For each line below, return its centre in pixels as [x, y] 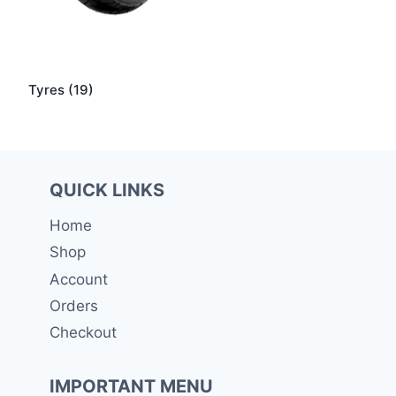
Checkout [83, 333]
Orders [74, 306]
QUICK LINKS [107, 190]
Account [79, 279]
